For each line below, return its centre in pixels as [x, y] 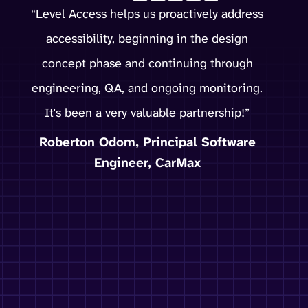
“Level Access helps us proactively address [147, 13]
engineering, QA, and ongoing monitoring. [147, 88]
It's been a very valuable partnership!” [147, 112]
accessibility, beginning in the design [147, 38]
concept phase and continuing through [147, 63]
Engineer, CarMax [147, 162]
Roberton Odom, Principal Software [147, 142]
